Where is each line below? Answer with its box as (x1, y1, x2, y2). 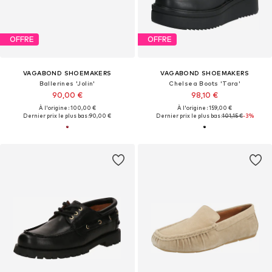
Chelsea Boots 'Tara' (169, 79, 241, 87)
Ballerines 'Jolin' (39, 79, 95, 87)
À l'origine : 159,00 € (177, 104, 233, 111)
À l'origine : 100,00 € (38, 104, 96, 111)
